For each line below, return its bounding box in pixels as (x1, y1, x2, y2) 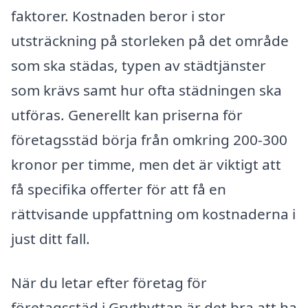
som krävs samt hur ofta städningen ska (11, 80, 282, 100)
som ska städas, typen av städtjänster (11, 55, 266, 75)
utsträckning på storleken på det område (11, 30, 289, 50)
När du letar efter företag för (11, 272, 207, 292)
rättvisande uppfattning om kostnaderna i (11, 203, 296, 223)
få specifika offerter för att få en (11, 179, 226, 199)
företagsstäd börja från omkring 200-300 (11, 129, 287, 149)
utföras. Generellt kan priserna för (11, 104, 243, 124)
